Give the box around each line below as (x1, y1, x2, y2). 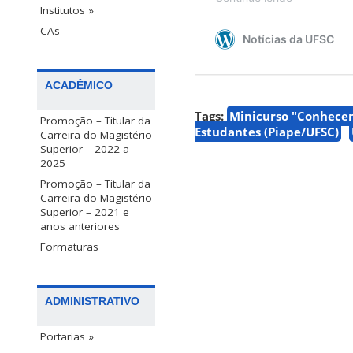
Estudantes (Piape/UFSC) (195, 124, 339, 140)
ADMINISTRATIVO (45, 295, 139, 308)
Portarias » (40, 329, 94, 344)
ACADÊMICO (45, 79, 113, 92)
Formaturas (40, 240, 98, 255)
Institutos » (40, 3, 94, 18)
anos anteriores (40, 219, 120, 234)
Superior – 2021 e (40, 205, 129, 220)
